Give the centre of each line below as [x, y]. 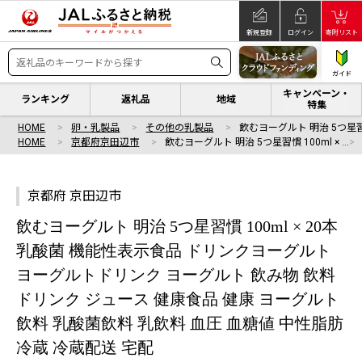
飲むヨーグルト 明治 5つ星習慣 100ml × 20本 [177, 226]
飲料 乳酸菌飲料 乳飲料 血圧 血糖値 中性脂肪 [180, 323]
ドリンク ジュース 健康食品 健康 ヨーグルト [178, 299]
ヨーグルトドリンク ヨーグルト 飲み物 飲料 [176, 275]
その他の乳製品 [180, 128]
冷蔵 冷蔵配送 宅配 [85, 347]
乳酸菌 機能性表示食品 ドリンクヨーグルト [174, 250]
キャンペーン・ [316, 93]
